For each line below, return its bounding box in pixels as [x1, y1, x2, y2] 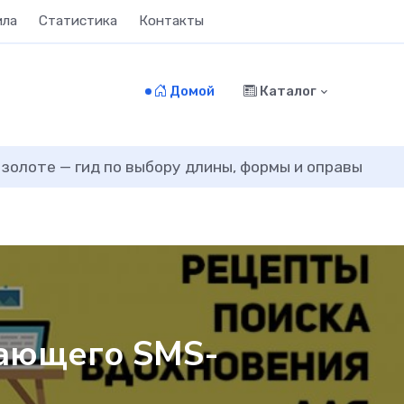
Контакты [139, 13, 204, 29]
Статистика [39, 13, 117, 29]
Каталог [256, 82, 317, 99]
